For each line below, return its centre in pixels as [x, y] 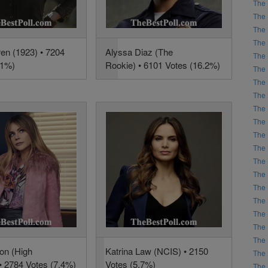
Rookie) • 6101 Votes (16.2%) [162, 65]
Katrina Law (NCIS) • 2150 [156, 251]
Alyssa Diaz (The [139, 51]
